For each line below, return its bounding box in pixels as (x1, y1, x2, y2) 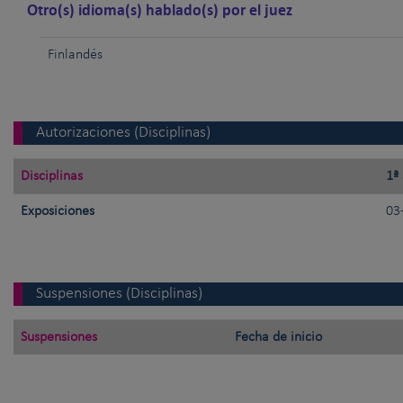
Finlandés (48, 48, 103, 63)
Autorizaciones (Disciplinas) (36, 124, 210, 142)
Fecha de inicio (235, 330, 322, 345)
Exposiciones (21, 204, 94, 219)
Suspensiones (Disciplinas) (36, 285, 202, 303)
